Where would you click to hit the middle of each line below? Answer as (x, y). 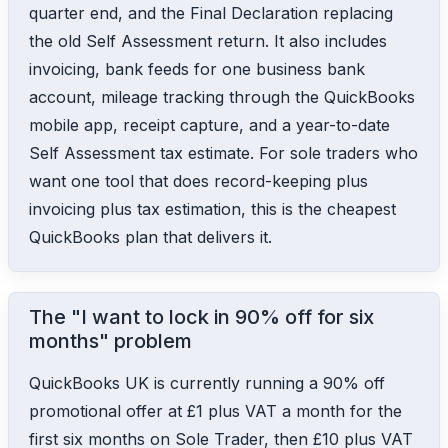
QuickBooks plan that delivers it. (150, 236)
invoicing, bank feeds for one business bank (197, 68)
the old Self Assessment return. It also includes (208, 40)
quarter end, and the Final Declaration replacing (211, 12)
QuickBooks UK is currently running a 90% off (207, 382)
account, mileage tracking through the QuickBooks (222, 96)
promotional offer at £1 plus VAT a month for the (215, 410)
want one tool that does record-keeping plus (198, 180)
